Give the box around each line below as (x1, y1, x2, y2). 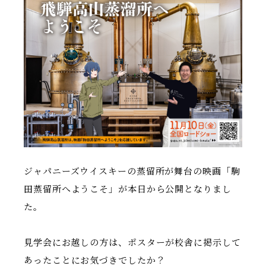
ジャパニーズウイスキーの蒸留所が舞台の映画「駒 (24, 164, 240, 178)
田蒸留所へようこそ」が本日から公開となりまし (24, 182, 232, 195)
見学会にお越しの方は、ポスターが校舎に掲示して (24, 236, 241, 249)
